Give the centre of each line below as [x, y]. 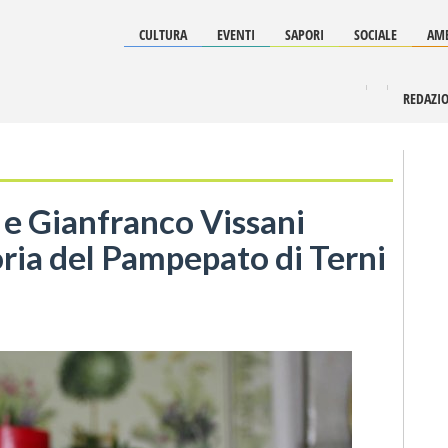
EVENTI [236, 34]
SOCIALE [375, 34]
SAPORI [304, 34]
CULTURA [163, 34]
